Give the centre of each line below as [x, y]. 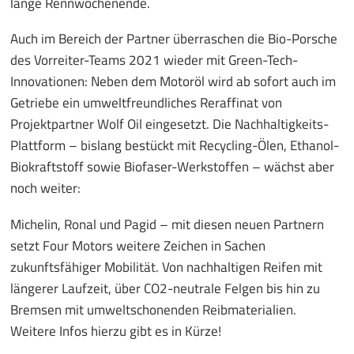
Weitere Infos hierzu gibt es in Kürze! [116, 331]
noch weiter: [45, 188]
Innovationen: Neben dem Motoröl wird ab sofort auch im [173, 82]
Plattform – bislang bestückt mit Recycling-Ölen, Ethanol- [175, 146]
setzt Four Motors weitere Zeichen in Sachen [138, 246]
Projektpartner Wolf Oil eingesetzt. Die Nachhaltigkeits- [169, 124]
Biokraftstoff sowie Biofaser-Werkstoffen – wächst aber [172, 167]
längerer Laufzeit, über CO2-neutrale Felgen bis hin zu [165, 289]
